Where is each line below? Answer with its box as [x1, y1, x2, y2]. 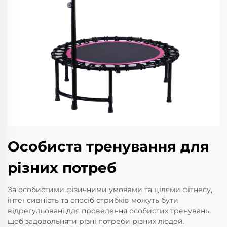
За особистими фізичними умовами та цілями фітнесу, [8, 184, 212, 194]
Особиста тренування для [8, 137, 209, 155]
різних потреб [8, 159, 117, 176]
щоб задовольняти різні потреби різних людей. [8, 216, 184, 226]
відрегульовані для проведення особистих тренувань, [8, 206, 211, 215]
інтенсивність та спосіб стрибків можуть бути [8, 195, 178, 205]
